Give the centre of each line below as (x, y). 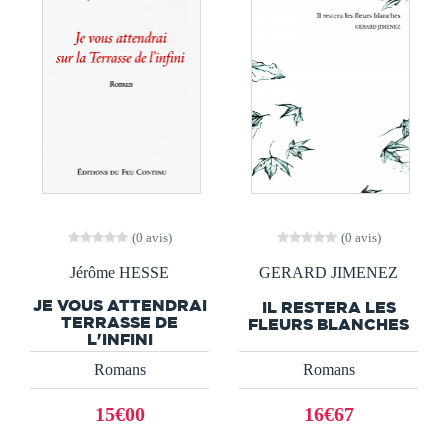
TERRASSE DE (119, 322)
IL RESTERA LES (328, 306)
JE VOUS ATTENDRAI (119, 305)
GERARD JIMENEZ (328, 272)
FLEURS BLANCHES (328, 323)
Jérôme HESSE (119, 272)
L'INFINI (119, 339)
